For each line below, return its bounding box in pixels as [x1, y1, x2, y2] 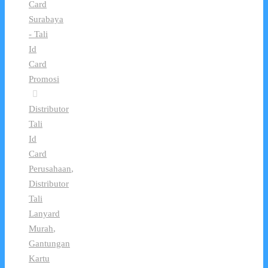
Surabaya [29, 14, 63, 25]
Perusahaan [29, 164, 71, 174]
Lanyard [29, 209, 60, 219]
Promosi [29, 74, 59, 84]
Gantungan [29, 239, 70, 249]
